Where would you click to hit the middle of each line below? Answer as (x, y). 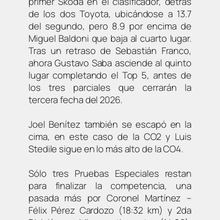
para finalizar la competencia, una (110, 185)
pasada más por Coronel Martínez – (110, 198)
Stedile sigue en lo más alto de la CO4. (106, 149)
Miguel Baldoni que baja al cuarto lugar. (110, 38)
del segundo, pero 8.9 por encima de (110, 26)
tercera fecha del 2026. (75, 99)
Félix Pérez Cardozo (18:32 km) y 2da (110, 210)
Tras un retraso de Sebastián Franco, (110, 50)
